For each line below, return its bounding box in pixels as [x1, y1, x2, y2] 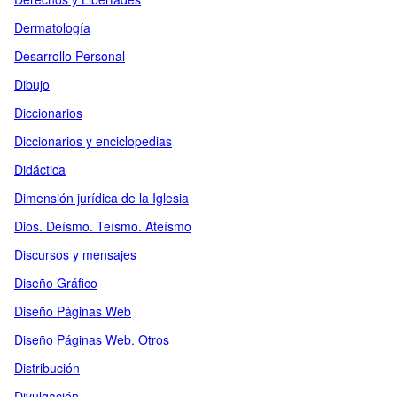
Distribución [14, 359, 80, 377]
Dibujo [14, 75, 50, 93]
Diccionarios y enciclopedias [14, 132, 172, 150]
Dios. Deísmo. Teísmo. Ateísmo [14, 217, 191, 235]
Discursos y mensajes [14, 245, 136, 263]
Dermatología [14, 19, 90, 36]
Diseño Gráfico [14, 274, 97, 292]
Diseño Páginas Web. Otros [14, 331, 169, 348]
